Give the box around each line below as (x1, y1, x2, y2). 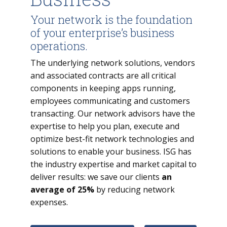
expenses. (30, 197, 68, 208)
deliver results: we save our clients (30, 171, 162, 182)
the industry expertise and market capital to (30, 159, 197, 170)
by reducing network (94, 184, 175, 195)
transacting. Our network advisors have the (30, 108, 195, 119)
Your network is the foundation (30, 12, 193, 27)
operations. (30, 39, 88, 53)
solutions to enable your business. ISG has (30, 146, 192, 157)
